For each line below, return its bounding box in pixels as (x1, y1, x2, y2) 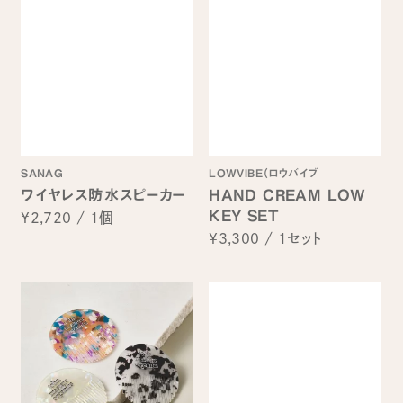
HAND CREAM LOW (209, 186, 366, 202)
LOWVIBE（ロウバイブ (209, 167, 318, 179)
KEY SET (209, 207, 279, 223)
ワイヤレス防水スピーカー (21, 186, 186, 202)
